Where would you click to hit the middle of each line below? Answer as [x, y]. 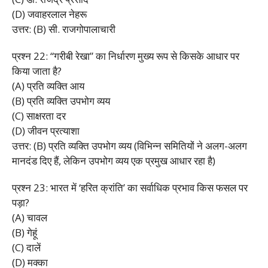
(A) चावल [30, 217]
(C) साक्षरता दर [39, 115]
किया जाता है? [37, 71]
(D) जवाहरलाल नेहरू [49, 14]
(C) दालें [26, 247]
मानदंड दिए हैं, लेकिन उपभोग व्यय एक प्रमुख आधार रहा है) [114, 160]
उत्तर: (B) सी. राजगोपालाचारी [64, 29]
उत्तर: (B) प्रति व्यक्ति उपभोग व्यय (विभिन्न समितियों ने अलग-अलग [130, 145]
